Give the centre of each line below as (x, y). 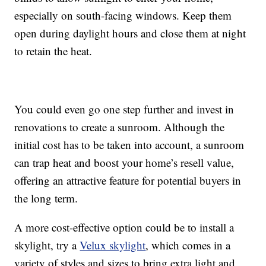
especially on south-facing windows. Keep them (123, 15)
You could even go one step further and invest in (124, 109)
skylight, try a (47, 245)
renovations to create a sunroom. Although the (120, 127)
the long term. (46, 198)
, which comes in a (188, 245)
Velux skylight (113, 245)
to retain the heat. (53, 51)
